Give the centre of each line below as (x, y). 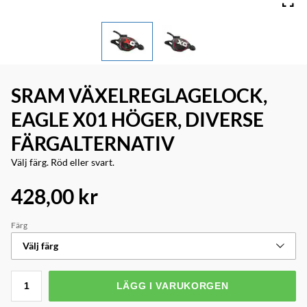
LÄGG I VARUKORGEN (172, 286)
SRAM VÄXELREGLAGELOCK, (139, 95)
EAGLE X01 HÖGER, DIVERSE (137, 119)
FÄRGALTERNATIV (93, 143)
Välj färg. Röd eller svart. (63, 162)
